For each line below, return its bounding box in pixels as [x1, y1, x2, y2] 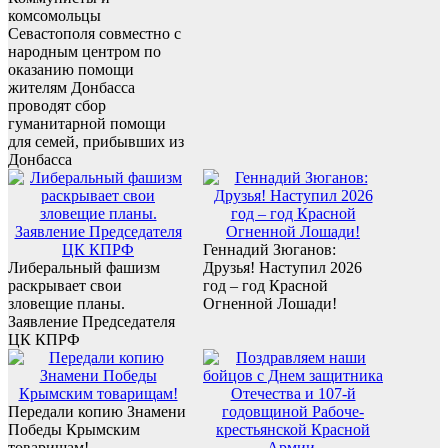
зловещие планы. [8, 294, 125, 312]
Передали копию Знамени [8, 402, 186, 420]
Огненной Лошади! [203, 294, 337, 312]
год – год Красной [203, 276, 328, 294]
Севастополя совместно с [8, 24, 181, 42]
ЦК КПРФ [8, 330, 80, 348]
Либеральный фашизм [8, 258, 160, 276]
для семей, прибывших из [8, 132, 184, 150]
